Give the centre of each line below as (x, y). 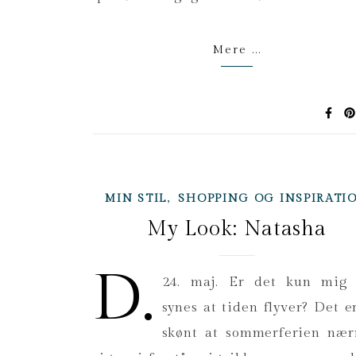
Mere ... (237, 50)
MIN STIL (136, 199)
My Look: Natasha (237, 229)
